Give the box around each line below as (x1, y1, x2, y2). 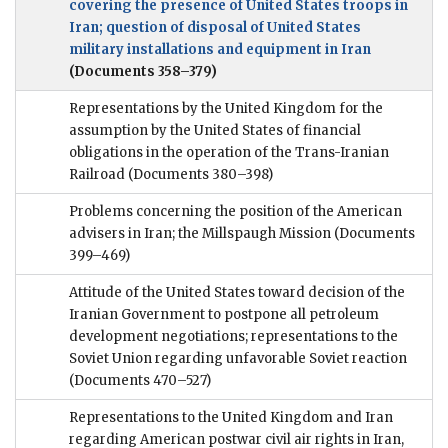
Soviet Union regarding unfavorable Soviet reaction (69, 350, 407, 368)
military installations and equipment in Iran (69, 41, 371, 59)
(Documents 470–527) (69, 372, 211, 390)
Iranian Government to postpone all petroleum (69, 306, 379, 324)
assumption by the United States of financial (69, 122, 361, 140)
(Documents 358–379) (69, 63, 217, 81)
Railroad (69, 166, 128, 184)
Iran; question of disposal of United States (69, 19, 361, 37)
